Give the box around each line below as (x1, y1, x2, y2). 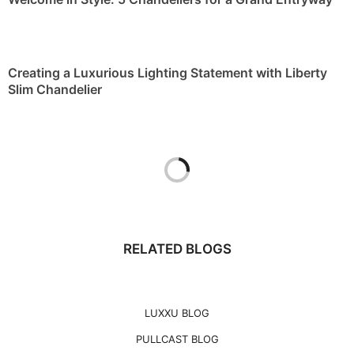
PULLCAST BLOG (135, 333, 219, 346)
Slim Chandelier (8, 81, 102, 98)
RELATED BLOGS (122, 241, 232, 258)
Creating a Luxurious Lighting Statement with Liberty (8, 65, 327, 81)
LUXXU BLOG (145, 307, 209, 320)
